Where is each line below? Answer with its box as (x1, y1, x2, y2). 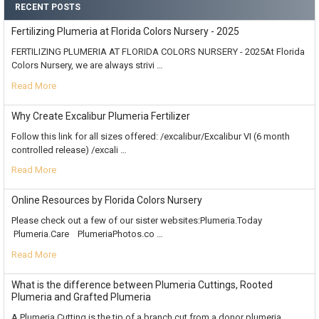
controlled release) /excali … (11, 144, 127, 155)
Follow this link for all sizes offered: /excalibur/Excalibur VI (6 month (11, 130, 290, 142)
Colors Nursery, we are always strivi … (11, 59, 163, 70)
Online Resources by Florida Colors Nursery (11, 194, 202, 206)
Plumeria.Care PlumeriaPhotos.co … (11, 229, 163, 240)
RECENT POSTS (14, 1, 80, 12)
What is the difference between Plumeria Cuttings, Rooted (11, 279, 273, 291)
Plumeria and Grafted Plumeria (11, 291, 151, 303)
